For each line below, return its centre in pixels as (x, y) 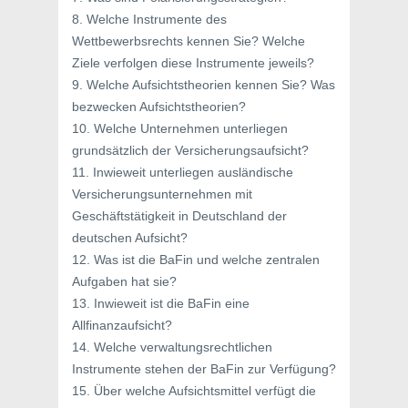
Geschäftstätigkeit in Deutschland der (179, 216)
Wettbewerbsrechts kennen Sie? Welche (189, 41)
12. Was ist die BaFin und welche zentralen (196, 260)
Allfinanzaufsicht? (122, 325)
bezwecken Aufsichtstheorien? (159, 107)
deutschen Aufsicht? (130, 238)
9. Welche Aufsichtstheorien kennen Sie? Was (204, 85)
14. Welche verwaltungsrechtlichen (172, 347)
